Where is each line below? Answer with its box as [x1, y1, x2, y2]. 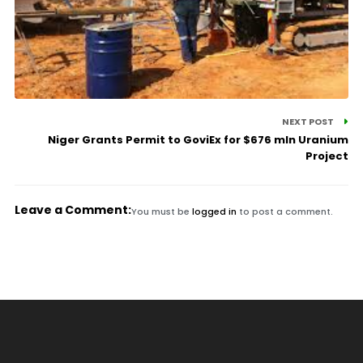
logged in [191, 204, 237, 218]
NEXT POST [282, 114, 336, 128]
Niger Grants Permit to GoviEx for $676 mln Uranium [48, 131, 349, 147]
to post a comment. [236, 204, 333, 218]
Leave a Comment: [14, 201, 131, 218]
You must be [130, 204, 192, 218]
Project [305, 147, 349, 164]
